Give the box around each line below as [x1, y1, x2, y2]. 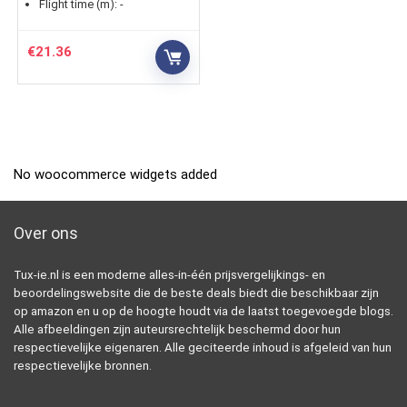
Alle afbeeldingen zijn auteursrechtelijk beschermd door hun [14, 323, 341, 337]
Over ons [14, 223, 78, 243]
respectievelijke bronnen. [14, 359, 152, 373]
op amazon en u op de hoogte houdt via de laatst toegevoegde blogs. [14, 304, 393, 319]
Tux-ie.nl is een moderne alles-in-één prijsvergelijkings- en [14, 268, 325, 283]
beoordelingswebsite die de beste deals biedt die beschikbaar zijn [14, 286, 379, 301]
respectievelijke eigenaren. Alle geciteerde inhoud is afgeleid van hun [14, 341, 392, 355]
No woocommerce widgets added [14, 166, 217, 184]
